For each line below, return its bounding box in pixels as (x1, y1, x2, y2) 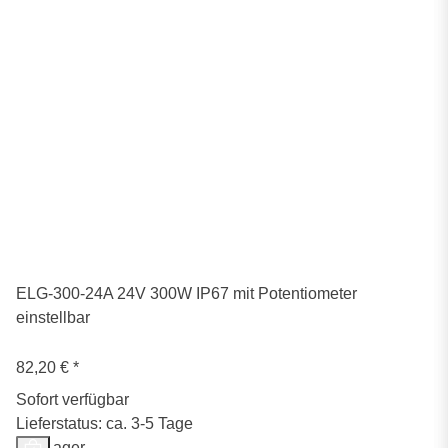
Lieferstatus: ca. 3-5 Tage (16, 415, 193, 433)
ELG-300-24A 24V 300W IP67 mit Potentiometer (16, 285, 357, 303)
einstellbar (16, 309, 90, 327)
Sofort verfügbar (16, 391, 129, 409)
